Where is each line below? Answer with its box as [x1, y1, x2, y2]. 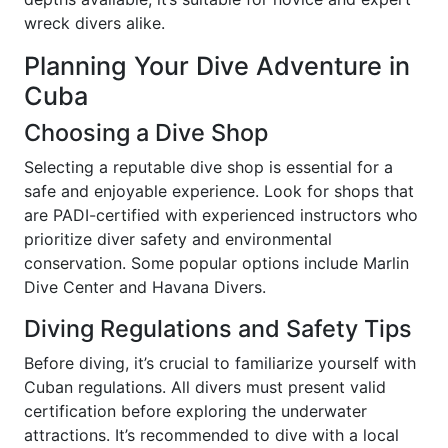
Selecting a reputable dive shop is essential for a [24, 156, 393, 177]
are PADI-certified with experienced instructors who [24, 204, 418, 225]
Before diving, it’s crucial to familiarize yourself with [24, 352, 416, 373]
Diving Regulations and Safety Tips [24, 313, 412, 343]
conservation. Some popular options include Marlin [24, 252, 409, 273]
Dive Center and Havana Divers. [24, 276, 266, 297]
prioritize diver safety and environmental [24, 228, 332, 249]
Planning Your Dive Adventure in [24, 50, 410, 81]
